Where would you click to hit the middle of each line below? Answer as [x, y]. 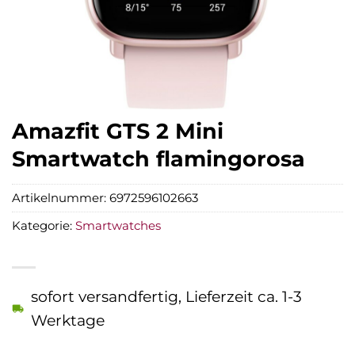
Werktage [68, 320]
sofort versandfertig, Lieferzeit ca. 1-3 [166, 296]
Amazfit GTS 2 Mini [118, 131]
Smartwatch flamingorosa [158, 159]
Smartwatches [118, 225]
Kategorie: [44, 225]
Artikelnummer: [61, 197]
